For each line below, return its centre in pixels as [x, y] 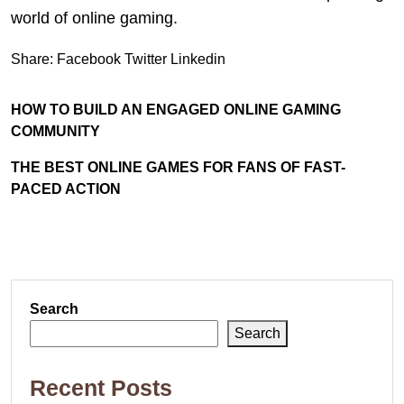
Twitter [146, 60]
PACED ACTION [66, 189]
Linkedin [198, 60]
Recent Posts [101, 388]
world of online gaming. [94, 18]
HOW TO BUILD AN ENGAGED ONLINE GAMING [176, 110]
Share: [32, 60]
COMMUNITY [55, 132]
